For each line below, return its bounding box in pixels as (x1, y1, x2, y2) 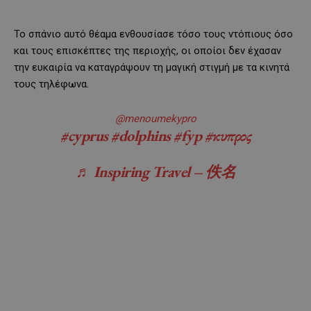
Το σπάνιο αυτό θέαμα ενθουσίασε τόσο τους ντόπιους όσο (14, 27, 293, 40)
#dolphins (111, 125, 171, 146)
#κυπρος (204, 125, 251, 146)
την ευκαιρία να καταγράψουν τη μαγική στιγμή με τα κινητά (14, 60, 289, 74)
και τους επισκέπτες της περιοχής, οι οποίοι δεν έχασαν (14, 44, 281, 57)
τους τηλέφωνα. (14, 77, 89, 90)
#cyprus (60, 125, 108, 146)
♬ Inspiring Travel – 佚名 (75, 161, 236, 182)
